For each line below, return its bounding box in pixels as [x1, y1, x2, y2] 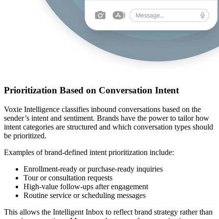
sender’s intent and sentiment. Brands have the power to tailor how [4, 113, 209, 122]
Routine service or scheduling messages [23, 191, 146, 199]
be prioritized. [4, 131, 46, 140]
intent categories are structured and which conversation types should [4, 122, 213, 131]
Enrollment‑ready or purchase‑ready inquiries [23, 164, 163, 173]
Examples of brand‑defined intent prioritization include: [4, 148, 174, 156]
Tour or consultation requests [23, 173, 112, 182]
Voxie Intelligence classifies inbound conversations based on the [4, 105, 201, 113]
